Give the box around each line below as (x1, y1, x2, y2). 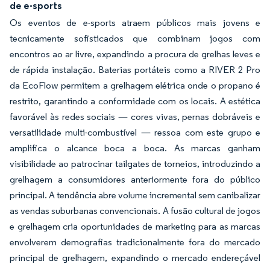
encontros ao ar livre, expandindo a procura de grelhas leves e (10, 48, 260, 60)
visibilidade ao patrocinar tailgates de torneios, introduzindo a (10, 158, 260, 169)
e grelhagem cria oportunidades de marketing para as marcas (10, 221, 260, 232)
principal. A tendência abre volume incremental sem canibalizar (10, 189, 260, 201)
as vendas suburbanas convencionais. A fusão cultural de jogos (10, 205, 260, 216)
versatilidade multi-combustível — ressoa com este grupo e (10, 127, 260, 138)
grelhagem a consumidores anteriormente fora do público (10, 174, 260, 185)
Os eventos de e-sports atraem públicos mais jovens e (10, 17, 260, 28)
